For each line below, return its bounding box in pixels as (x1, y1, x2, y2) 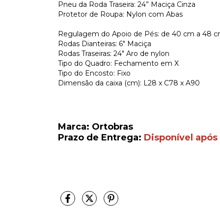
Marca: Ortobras (58, 121, 133, 132)
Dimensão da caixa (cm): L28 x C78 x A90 (58, 78, 200, 87)
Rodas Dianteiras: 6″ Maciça (58, 39, 151, 48)
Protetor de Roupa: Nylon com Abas (58, 9, 183, 19)
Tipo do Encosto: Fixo (58, 68, 131, 78)
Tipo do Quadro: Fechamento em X (58, 58, 179, 68)
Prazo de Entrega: (58, 132, 141, 143)
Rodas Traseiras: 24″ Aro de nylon (58, 49, 169, 58)
